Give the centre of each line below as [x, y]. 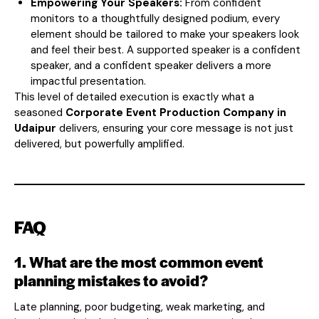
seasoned [40, 112]
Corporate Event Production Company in [176, 112]
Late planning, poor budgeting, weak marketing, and [140, 307]
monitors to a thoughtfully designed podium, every [155, 18]
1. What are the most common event [139, 261]
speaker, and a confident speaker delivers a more [151, 65]
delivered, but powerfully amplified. [99, 143]
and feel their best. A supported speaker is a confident [165, 49]
